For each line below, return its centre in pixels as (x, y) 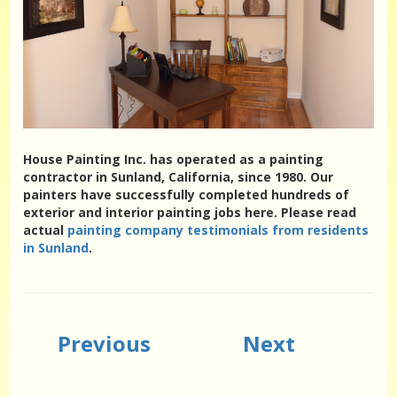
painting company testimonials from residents (218, 230)
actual (46, 230)
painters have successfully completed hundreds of (187, 195)
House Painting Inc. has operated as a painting (174, 160)
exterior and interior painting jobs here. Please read (190, 213)
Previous (104, 344)
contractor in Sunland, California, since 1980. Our (179, 177)
